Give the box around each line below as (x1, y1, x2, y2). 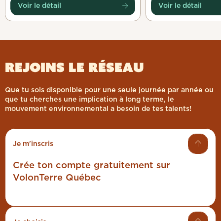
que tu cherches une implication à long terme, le (5, 95, 174, 104)
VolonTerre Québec (13, 172, 101, 183)
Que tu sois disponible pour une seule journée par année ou (5, 85, 214, 94)
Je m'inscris (13, 140, 53, 148)
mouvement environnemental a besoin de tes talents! (5, 104, 191, 113)
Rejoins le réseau (5, 58, 144, 75)
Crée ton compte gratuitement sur (13, 159, 170, 171)
